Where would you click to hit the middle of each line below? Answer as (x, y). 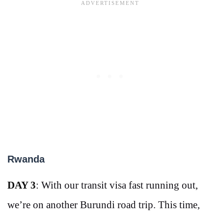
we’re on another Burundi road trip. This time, (104, 205)
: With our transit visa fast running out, (117, 185)
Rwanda (26, 159)
